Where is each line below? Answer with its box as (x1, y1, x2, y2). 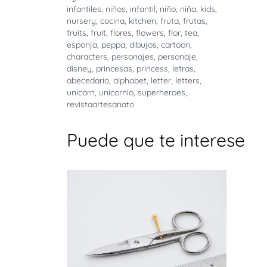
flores (110, 27, 132, 38)
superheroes (138, 87, 185, 98)
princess (136, 63, 168, 74)
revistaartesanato (67, 99, 134, 110)
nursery (67, 15, 96, 26)
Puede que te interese (67, 129, 245, 151)
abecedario (67, 75, 109, 86)
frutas (183, 15, 206, 26)
